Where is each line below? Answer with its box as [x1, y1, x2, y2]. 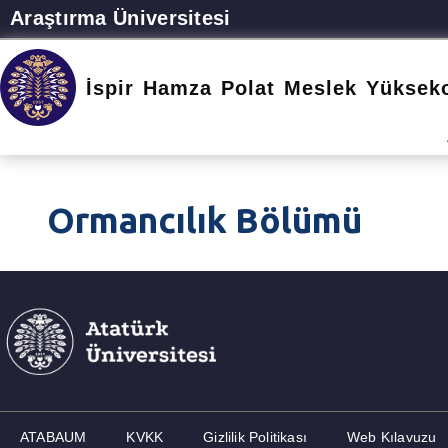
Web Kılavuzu [347, 428, 437, 445]
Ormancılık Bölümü [47, 200, 362, 240]
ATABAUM [20, 428, 87, 445]
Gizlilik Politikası [203, 428, 308, 445]
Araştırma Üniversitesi [10, 7, 231, 29]
